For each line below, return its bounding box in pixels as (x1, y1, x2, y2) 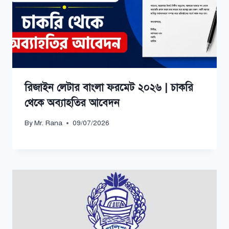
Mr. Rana (34, 119, 63, 128)
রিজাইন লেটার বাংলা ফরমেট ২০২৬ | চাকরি (25, 81, 193, 94)
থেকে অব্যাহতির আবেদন (25, 96, 120, 109)
